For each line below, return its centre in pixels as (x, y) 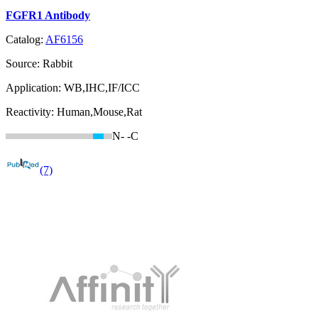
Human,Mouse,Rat (99, 112)
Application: (35, 88)
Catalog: (26, 40)
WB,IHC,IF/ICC (102, 88)
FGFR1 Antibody (48, 16)
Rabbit (57, 64)
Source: (24, 64)
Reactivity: (31, 112)
